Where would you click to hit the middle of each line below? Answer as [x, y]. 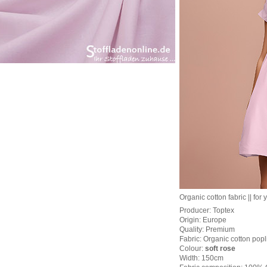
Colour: [192, 249]
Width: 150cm [201, 258]
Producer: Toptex [207, 210]
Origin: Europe [203, 220]
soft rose [220, 249]
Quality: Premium [207, 229]
